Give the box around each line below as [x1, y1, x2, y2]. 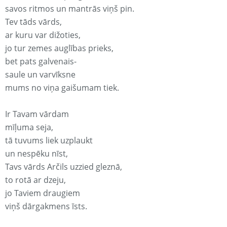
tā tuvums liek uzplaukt [5, 135, 93, 146]
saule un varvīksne [5, 69, 75, 81]
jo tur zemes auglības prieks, [5, 43, 113, 54]
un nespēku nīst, [5, 148, 68, 160]
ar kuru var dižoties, [5, 29, 81, 41]
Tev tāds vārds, [5, 16, 62, 28]
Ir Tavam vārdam [5, 108, 69, 120]
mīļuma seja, [5, 122, 53, 133]
